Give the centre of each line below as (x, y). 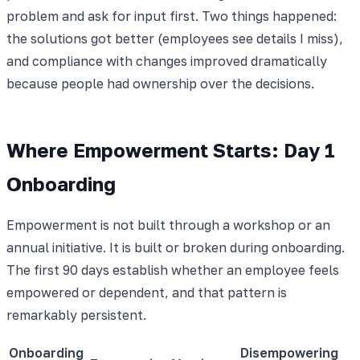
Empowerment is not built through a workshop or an (168, 225)
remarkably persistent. (76, 315)
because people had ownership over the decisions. (160, 83)
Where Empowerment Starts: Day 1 (171, 149)
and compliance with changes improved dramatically (167, 61)
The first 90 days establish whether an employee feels (173, 270)
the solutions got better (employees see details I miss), (175, 38)
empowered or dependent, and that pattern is (147, 292)
